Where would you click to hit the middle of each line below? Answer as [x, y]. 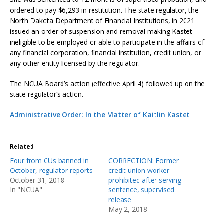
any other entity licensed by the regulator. [75, 63]
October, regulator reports [51, 170]
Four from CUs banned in [49, 160]
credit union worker [139, 170]
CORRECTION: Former [144, 160]
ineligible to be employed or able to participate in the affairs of [107, 42]
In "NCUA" [26, 189]
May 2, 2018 [128, 209]
